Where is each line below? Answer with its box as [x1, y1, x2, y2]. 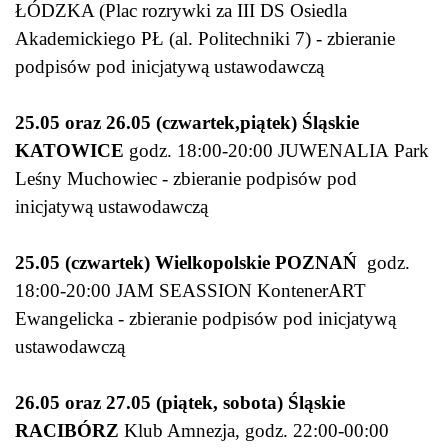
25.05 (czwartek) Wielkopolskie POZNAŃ [15, 252, 362, 274]
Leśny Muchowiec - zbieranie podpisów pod [15, 168, 357, 190]
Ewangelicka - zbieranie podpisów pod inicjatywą [15, 308, 396, 330]
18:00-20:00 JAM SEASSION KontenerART [15, 280, 366, 302]
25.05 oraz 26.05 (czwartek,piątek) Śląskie [15, 112, 359, 134]
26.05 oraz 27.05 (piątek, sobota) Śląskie [15, 392, 345, 414]
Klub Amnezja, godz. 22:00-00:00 [124, 420, 389, 442]
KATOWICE [15, 140, 124, 162]
